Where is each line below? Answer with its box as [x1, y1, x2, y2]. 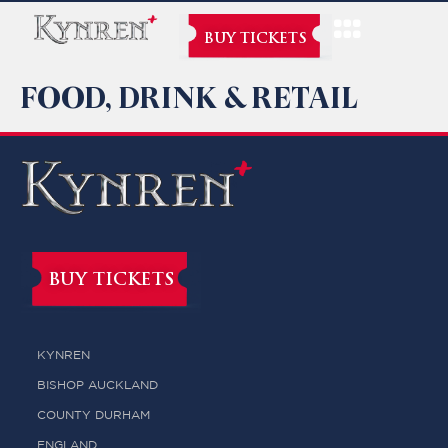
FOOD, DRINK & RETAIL [20, 80, 358, 115]
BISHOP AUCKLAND [37, 380, 158, 391]
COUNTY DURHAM [37, 410, 150, 421]
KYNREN [37, 350, 90, 361]
